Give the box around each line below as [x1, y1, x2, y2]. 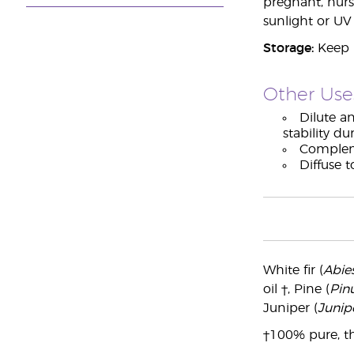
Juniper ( [262, 302, 318, 314]
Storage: [262, 42, 314, 55]
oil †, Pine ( [262, 283, 330, 296]
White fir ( [262, 264, 323, 277]
